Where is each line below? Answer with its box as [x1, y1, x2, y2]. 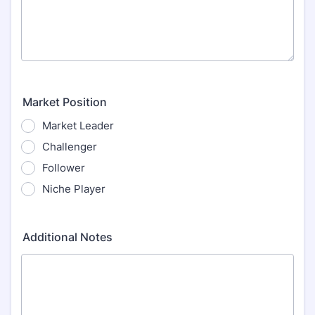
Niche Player [42, 182, 105, 195]
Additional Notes [22, 230, 112, 244]
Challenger [42, 140, 97, 153]
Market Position [22, 95, 107, 109]
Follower [42, 161, 85, 174]
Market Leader [42, 119, 114, 132]
